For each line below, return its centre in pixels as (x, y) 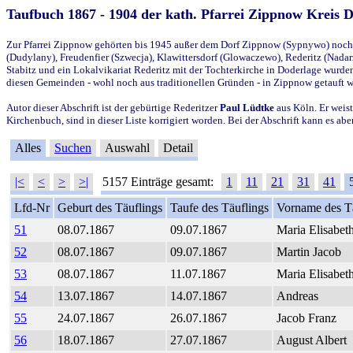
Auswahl (127, 147)
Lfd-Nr (32, 207)
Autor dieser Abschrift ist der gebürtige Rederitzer (113, 107)
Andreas (297, 295)
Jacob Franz (307, 318)
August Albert (312, 340)
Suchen (73, 147)
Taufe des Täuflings (219, 207)
